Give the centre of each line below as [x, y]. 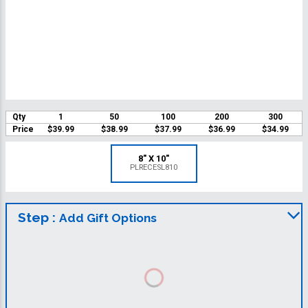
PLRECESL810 [154, 168]
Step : [38, 218]
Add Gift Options [108, 218]
